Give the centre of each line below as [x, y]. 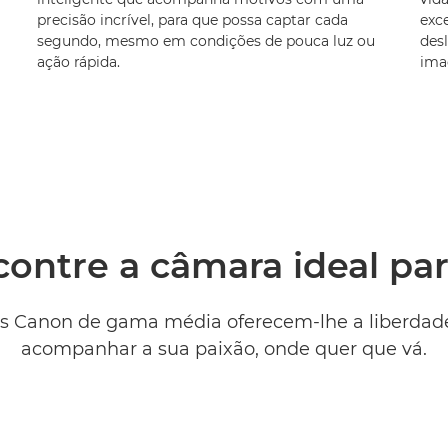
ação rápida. [78, 62]
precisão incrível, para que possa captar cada [192, 20]
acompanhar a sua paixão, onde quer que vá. [224, 349]
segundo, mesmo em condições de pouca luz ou [205, 41]
